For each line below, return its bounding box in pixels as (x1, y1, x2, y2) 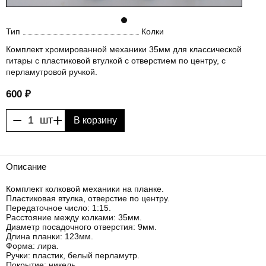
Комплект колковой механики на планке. (6, 183, 164, 194)
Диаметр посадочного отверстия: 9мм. (6, 221, 157, 232)
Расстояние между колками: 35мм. (6, 212, 142, 222)
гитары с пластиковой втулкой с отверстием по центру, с (6, 55, 226, 65)
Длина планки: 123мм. (6, 231, 93, 241)
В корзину (73, 115, 117, 125)
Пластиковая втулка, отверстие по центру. (6, 193, 170, 203)
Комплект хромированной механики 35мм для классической (6, 44, 242, 54)
